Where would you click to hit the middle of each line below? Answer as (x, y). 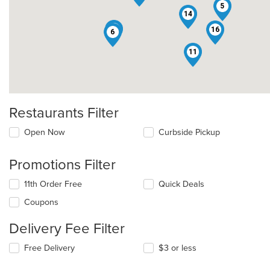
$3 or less (178, 248)
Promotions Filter (62, 165)
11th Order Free (53, 184)
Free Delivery (49, 248)
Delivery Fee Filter (67, 229)
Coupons (41, 202)
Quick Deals (182, 184)
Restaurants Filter (64, 113)
